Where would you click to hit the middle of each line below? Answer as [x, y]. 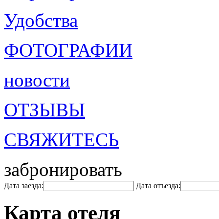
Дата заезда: [24, 186]
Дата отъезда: [158, 186]
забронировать [63, 169]
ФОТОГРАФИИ [68, 50]
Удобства [41, 20]
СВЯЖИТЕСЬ [61, 140]
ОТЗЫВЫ [44, 110]
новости [37, 80]
